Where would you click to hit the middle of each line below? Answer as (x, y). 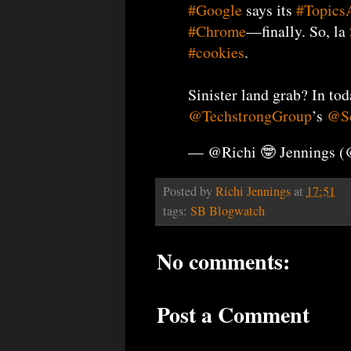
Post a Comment (233, 315)
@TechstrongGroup (250, 115)
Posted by (189, 192)
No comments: (223, 262)
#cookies (216, 52)
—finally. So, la (298, 31)
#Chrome (217, 31)
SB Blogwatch (228, 211)
